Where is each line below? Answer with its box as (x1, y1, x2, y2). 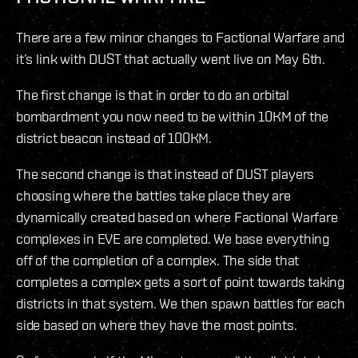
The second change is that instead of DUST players (16, 165, 315, 182)
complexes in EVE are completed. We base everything (16, 229, 330, 247)
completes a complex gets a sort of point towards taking (16, 272, 345, 290)
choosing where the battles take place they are (16, 186, 291, 204)
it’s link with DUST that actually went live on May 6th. (16, 50, 326, 67)
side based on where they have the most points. (16, 316, 297, 333)
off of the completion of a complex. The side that (16, 251, 300, 268)
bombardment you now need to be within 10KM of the (16, 107, 329, 125)
